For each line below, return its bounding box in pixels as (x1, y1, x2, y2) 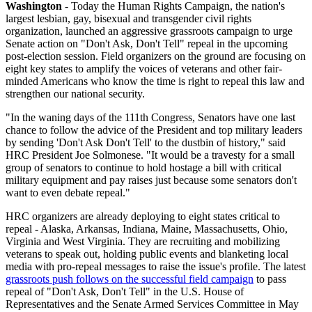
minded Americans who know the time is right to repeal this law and (6, 75, 304, 87)
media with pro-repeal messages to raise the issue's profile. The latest (6, 260, 306, 272)
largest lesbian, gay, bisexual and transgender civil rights (6, 12, 251, 24)
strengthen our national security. (6, 87, 145, 100)
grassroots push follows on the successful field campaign (6, 272, 253, 285)
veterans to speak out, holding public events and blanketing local (6, 247, 288, 260)
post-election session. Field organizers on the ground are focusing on (6, 49, 306, 62)
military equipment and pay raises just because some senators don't (6, 173, 297, 186)
